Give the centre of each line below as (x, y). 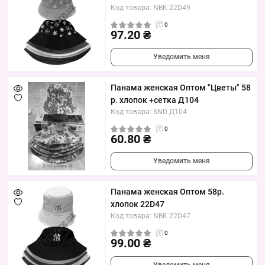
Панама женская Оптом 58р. (167, 192)
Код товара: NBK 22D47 (151, 216)
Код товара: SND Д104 (149, 112)
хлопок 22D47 (138, 204)
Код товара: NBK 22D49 (151, 8)
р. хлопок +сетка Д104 (155, 100)
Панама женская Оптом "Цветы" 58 (181, 88)
